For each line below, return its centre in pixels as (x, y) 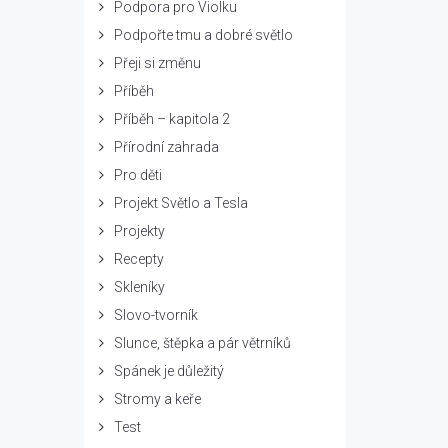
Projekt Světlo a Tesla (180, 203)
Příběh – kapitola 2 (171, 119)
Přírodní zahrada (166, 147)
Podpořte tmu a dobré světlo (203, 35)
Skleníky (139, 287)
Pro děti (137, 175)
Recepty (138, 259)
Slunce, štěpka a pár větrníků (202, 343)
